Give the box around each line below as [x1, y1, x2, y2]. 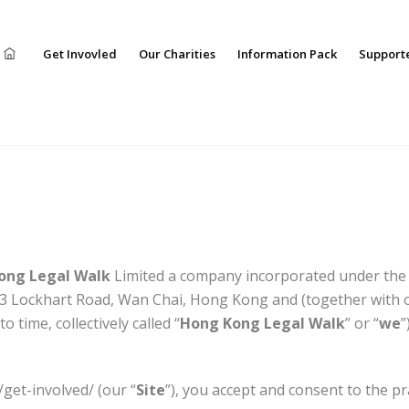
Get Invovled [43, 46, 117, 62]
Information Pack [237, 46, 337, 62]
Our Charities [139, 46, 215, 62]
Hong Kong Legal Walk [180, 313, 345, 334]
